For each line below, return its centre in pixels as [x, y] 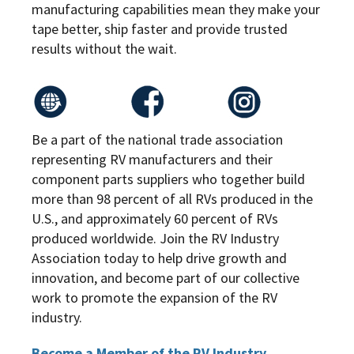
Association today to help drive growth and [159, 258]
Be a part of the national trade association [157, 139]
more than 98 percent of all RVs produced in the [172, 199]
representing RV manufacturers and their [152, 159]
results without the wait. [104, 49]
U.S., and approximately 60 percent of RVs [155, 218]
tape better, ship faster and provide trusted [160, 29]
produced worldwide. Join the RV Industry [155, 238]
